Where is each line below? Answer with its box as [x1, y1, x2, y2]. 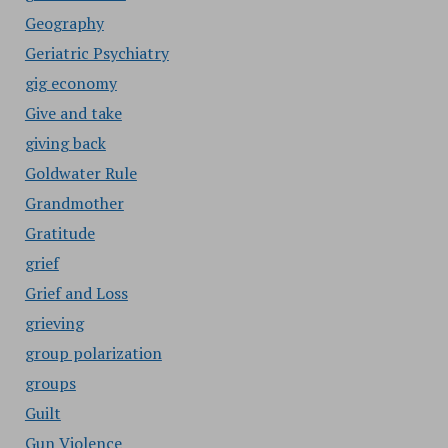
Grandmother [24, 192, 124, 214]
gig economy [24, 72, 117, 94]
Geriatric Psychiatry [24, 42, 169, 64]
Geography [24, 12, 104, 34]
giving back [24, 132, 106, 154]
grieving [24, 312, 84, 334]
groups [24, 372, 76, 394]
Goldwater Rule [24, 162, 137, 184]
